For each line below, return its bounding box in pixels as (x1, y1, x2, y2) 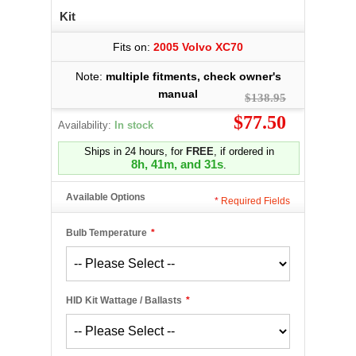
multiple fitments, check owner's (105, 70, 281, 83)
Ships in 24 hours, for (83, 145, 186, 157)
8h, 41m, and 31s (131, 157, 223, 171)
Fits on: (113, 41, 153, 53)
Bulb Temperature (66, 227, 147, 238)
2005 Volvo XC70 (153, 41, 243, 53)
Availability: (58, 119, 114, 131)
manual (158, 87, 198, 100)
